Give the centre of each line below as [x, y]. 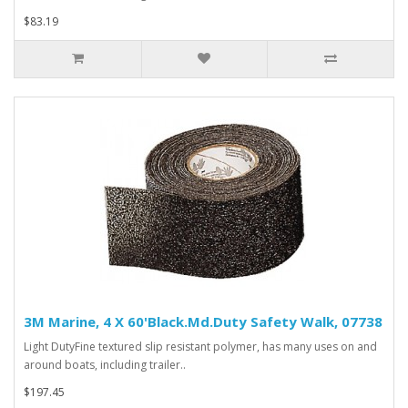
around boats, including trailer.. [105, 365]
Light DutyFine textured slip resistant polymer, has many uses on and [200, 347]
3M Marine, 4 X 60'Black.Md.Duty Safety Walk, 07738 [203, 322]
